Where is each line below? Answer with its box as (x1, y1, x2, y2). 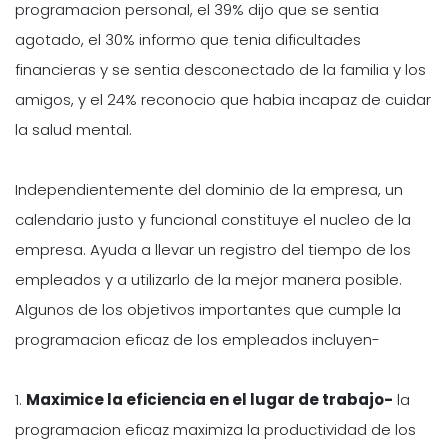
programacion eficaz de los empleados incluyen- (15, 328, 380, 350)
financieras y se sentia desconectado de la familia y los (15, 58, 426, 80)
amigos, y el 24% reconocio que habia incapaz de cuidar (15, 88, 431, 110)
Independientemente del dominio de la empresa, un (15, 178, 403, 200)
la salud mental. (15, 118, 132, 140)
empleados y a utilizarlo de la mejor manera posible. (15, 268, 402, 290)
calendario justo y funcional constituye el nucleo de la (15, 208, 411, 230)
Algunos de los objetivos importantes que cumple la (15, 298, 401, 320)
